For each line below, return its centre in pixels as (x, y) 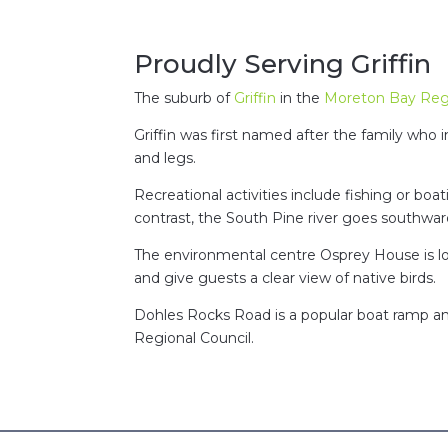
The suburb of (184, 97)
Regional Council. (194, 337)
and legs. (167, 157)
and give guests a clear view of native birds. (285, 277)
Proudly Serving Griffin (283, 63)
